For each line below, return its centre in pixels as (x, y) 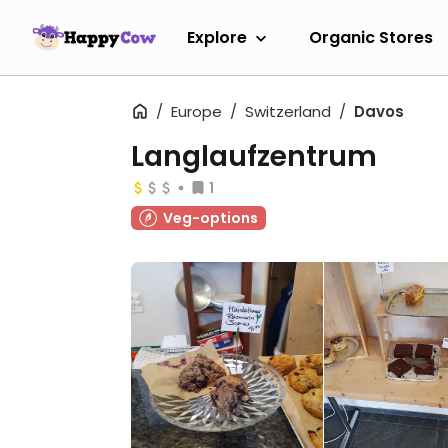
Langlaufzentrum (254, 156)
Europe (196, 111)
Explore (217, 37)
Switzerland (288, 111)
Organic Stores (371, 37)
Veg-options (210, 218)
